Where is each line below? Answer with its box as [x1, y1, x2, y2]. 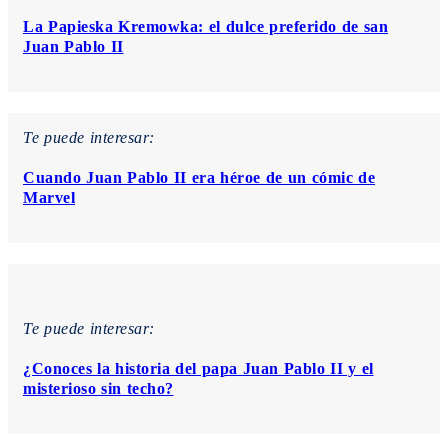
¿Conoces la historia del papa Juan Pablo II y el [23, 359, 374, 377]
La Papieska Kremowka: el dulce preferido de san [23, 17, 388, 35]
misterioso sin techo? [23, 379, 174, 397]
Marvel [23, 188, 75, 206]
